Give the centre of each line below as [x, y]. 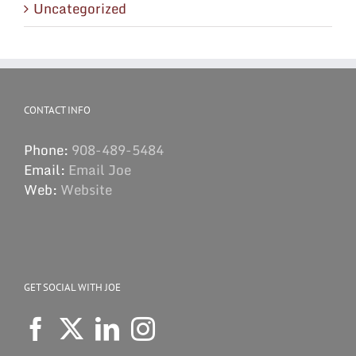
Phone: [48, 150]
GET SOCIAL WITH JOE [72, 288]
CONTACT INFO [57, 110]
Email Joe [100, 170]
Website [86, 190]
